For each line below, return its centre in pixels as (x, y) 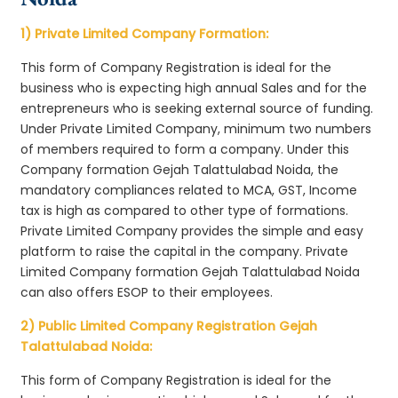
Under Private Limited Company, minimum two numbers (196, 128)
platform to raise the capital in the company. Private (185, 251)
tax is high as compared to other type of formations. (185, 210)
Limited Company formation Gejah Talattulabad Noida (191, 271)
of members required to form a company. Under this (185, 149)
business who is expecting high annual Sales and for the (194, 88)
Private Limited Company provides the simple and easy (192, 231)
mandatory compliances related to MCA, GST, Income (189, 190)
